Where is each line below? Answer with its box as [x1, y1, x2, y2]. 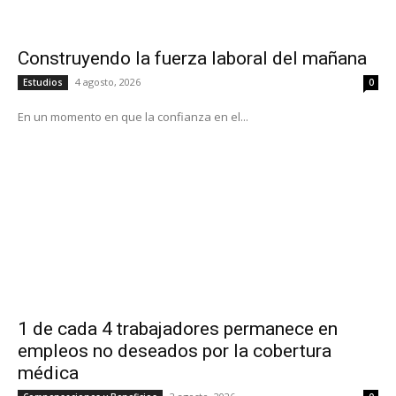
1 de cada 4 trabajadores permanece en [18, 317, 338, 339]
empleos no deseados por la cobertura [18, 339, 331, 362]
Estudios [23, 75, 63, 88]
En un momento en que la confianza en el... [18, 108, 248, 125]
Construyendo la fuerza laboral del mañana [18, 47, 367, 69]
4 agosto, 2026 [75, 74, 141, 88]
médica [18, 362, 79, 384]
